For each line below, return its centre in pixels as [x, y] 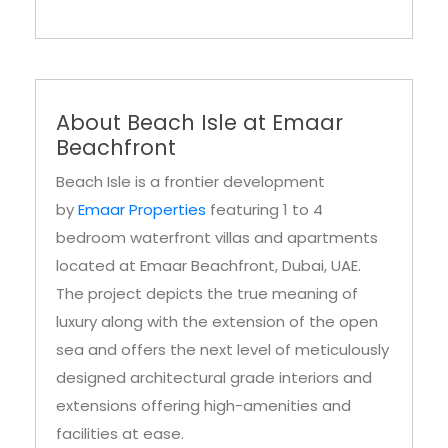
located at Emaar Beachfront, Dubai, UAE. [208, 266]
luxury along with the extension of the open [217, 322]
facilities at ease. [120, 434]
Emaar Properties [142, 210]
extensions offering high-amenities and [203, 406]
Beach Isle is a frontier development [190, 182]
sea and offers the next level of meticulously [222, 350]
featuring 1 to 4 [264, 210]
